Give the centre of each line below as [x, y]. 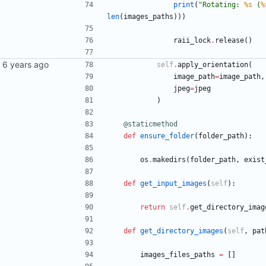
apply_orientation [213, 65]
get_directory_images [182, 231]
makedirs [169, 160]
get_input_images [173, 184]
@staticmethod [151, 124]
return [153, 208]
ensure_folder [167, 136]
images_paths [148, 17]
